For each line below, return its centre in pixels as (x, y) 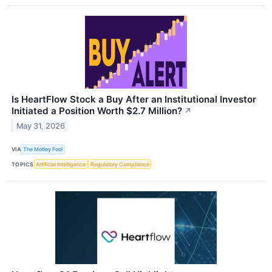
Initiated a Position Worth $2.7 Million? (97, 110)
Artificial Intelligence (61, 164)
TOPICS (23, 164)
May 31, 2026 (41, 126)
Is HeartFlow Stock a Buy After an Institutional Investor (134, 99)
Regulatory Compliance (120, 164)
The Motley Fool (43, 149)
